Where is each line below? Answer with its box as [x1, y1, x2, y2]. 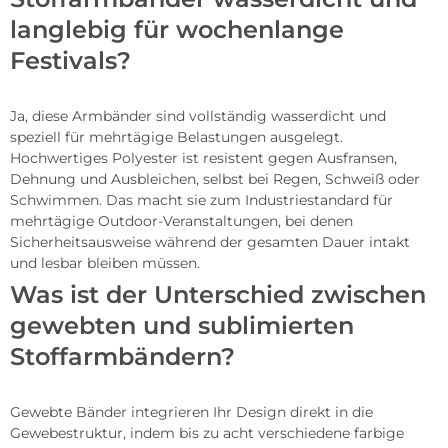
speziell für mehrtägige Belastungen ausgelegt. [10, 128, 343, 147]
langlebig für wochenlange [10, 15, 344, 45]
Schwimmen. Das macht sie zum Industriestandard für [10, 191, 393, 210]
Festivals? [10, 46, 131, 76]
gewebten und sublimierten [10, 311, 354, 341]
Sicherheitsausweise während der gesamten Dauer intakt [10, 233, 410, 252]
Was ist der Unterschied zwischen [10, 280, 426, 310]
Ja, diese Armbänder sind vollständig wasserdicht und [10, 107, 386, 126]
